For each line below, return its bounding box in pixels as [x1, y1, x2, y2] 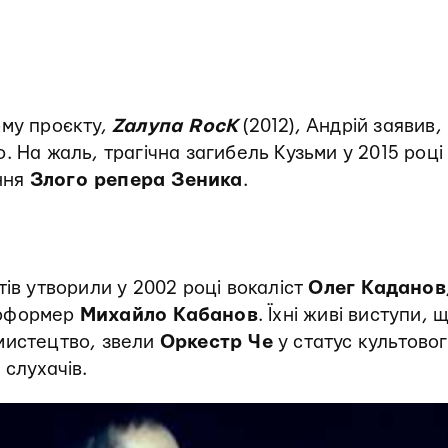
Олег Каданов [308, 279, 446, 298]
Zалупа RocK [112, 117, 239, 136]
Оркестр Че [159, 333, 273, 352]
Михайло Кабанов [79, 306, 258, 325]
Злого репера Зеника [29, 171, 243, 190]
